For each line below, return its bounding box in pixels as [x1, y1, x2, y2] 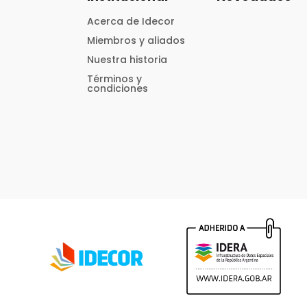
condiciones [87, 82, 149, 96]
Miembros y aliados [87, 34, 186, 48]
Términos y [87, 72, 143, 86]
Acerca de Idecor [87, 14, 175, 29]
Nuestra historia [87, 53, 168, 67]
